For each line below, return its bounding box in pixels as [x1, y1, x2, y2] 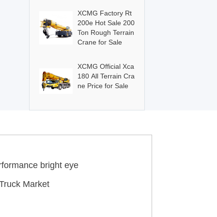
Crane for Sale [77, 38, 122, 46]
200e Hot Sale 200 [77, 18, 135, 27]
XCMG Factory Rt [77, 9, 132, 17]
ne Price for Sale [77, 81, 128, 90]
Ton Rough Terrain [77, 28, 134, 36]
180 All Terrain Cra [77, 72, 135, 80]
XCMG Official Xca [77, 62, 134, 70]
